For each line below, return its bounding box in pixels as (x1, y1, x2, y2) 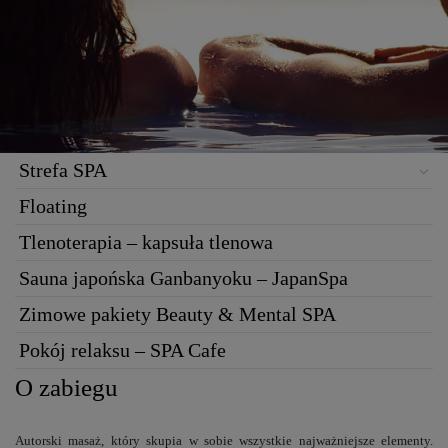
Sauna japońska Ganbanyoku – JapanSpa (19, 267, 348, 289)
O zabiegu (15, 374, 118, 401)
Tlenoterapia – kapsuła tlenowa (19, 231, 273, 253)
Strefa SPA (19, 159, 107, 181)
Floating (19, 195, 87, 217)
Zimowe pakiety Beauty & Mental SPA (19, 303, 336, 325)
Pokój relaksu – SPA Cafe (19, 339, 226, 361)
